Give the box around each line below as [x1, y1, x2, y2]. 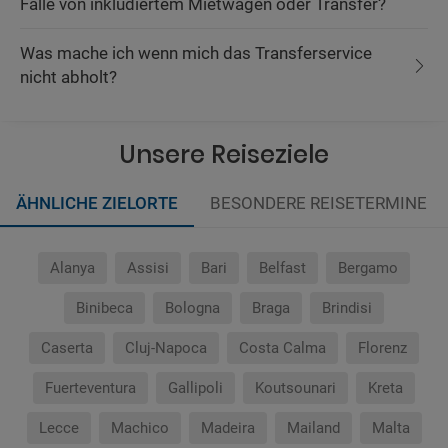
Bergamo [338, 259, 398, 277]
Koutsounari [255, 379, 336, 397]
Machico [110, 419, 169, 437]
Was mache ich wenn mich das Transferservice [20, 43, 372, 63]
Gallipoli [168, 379, 223, 397]
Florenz [358, 339, 407, 357]
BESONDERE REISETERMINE [210, 193, 427, 213]
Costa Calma [239, 339, 326, 357]
